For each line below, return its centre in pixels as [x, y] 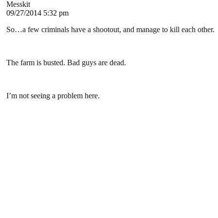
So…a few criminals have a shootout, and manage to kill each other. [110, 30]
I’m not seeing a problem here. [53, 96]
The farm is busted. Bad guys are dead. [66, 63]
